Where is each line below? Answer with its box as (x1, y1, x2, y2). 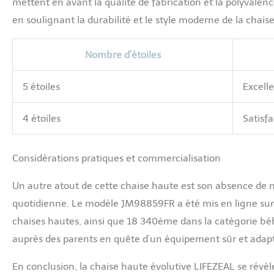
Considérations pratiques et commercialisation (12, 152, 221, 165)
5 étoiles (23, 81, 60, 93)
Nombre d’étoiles (84, 49, 161, 61)
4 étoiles (23, 113, 61, 125)
